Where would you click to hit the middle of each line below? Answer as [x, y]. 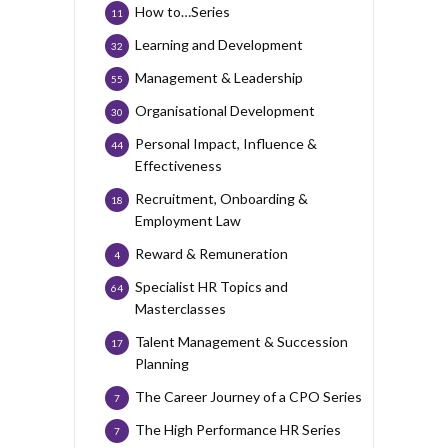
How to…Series [182, 12]
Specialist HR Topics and [211, 287]
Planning [162, 364]
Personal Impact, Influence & [226, 144]
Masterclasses [180, 309]
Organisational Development [225, 111]
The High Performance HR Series [238, 430]
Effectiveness [178, 166]
